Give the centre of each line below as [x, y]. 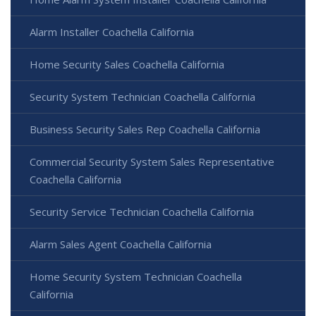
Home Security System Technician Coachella [136, 277]
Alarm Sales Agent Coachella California [121, 244]
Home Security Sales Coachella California [127, 65]
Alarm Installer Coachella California [112, 32]
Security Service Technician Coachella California [142, 212]
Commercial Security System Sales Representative [152, 162]
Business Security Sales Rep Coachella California [145, 129]
